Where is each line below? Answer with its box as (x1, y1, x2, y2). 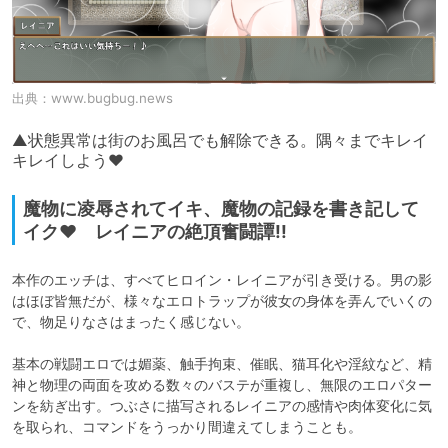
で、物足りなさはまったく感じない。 (12, 312, 250, 330)
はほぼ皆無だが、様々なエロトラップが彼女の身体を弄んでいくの (12, 291, 432, 309)
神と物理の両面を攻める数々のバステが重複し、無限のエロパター (12, 375, 432, 393)
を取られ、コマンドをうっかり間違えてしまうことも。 (12, 417, 362, 435)
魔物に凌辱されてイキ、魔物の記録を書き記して (23, 197, 419, 219)
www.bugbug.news (51, 89, 173, 106)
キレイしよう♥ (12, 150, 124, 170)
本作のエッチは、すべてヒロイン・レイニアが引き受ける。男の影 (12, 270, 432, 288)
